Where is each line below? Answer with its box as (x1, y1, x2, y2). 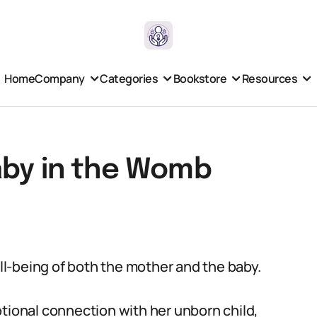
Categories (100, 70, 158, 86)
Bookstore (173, 70, 227, 86)
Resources (241, 70, 298, 86)
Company (35, 70, 85, 86)
